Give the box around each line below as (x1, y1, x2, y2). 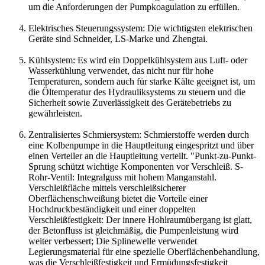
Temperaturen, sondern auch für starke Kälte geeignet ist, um (28, 76, 255, 87)
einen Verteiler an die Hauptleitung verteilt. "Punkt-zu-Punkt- (28, 151, 256, 161)
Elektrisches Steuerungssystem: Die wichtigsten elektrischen (28, 23, 253, 34)
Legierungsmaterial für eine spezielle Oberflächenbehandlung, (28, 247, 260, 257)
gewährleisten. (28, 108, 82, 119)
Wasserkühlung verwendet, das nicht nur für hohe (28, 66, 214, 76)
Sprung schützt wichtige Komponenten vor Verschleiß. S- (28, 161, 243, 172)
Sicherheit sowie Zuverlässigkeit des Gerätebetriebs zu (28, 98, 231, 108)
